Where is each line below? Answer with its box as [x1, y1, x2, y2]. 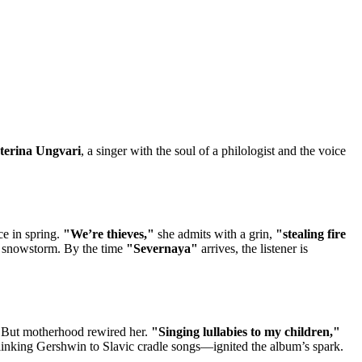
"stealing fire [276, 226, 346, 241]
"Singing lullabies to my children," [151, 324, 340, 339]
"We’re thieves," [63, 226, 154, 241]
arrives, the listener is [198, 241, 308, 255]
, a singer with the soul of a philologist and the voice [81, 143, 346, 158]
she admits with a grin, [154, 226, 276, 241]
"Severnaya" [126, 241, 198, 255]
